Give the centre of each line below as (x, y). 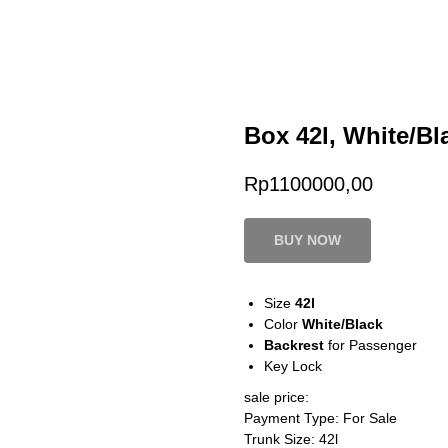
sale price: (276, 397)
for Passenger (370, 345)
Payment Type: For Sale (320, 418)
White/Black (342, 324)
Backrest (294, 345)
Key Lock (293, 366)
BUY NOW (307, 240)
